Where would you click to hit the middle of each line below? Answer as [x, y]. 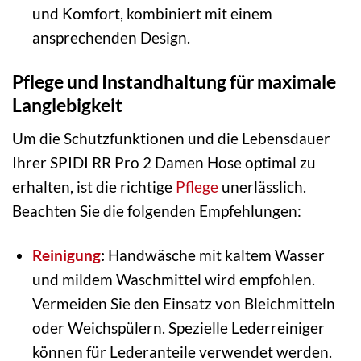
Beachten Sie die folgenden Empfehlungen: [157, 210]
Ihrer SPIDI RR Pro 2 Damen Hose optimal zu [164, 162]
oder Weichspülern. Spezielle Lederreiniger [178, 327]
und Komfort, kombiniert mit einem [152, 14]
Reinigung [66, 255]
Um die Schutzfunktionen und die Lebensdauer [171, 138]
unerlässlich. [262, 186]
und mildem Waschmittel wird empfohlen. [173, 279]
